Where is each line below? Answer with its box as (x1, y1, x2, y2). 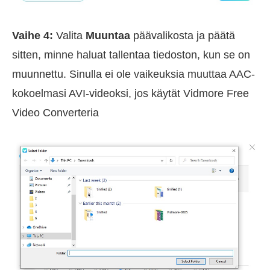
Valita (53, 30, 86, 42)
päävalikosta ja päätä (130, 30, 235, 42)
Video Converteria (12, 107, 99, 119)
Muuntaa (86, 30, 130, 42)
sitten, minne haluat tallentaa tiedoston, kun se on (12, 49, 250, 61)
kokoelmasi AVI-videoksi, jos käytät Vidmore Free (12, 87, 249, 100)
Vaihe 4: (12, 30, 53, 42)
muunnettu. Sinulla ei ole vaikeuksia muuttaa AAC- (12, 68, 255, 81)
